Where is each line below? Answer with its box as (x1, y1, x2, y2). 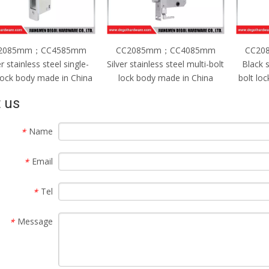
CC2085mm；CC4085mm (115, 44, 216, 56)
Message (17, 215, 53, 227)
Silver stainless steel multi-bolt (107, 58, 224, 70)
